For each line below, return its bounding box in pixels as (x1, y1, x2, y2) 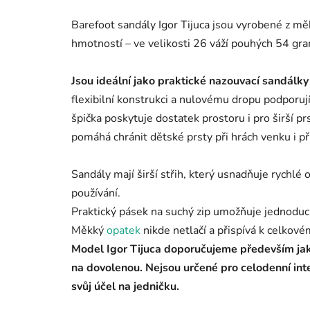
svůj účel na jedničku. (71, 279, 179, 295)
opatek (107, 223, 140, 239)
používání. (71, 185, 120, 201)
